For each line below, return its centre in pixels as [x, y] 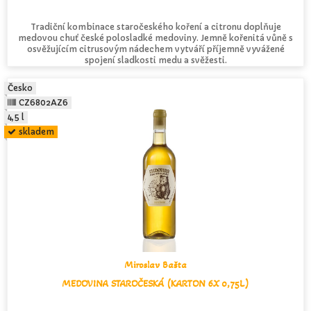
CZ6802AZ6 [44, 102]
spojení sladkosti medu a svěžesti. [155, 60]
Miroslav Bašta [155, 264]
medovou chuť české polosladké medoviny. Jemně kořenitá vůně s [155, 37]
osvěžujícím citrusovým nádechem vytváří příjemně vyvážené [155, 49]
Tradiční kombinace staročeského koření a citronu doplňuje [155, 26]
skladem [37, 131]
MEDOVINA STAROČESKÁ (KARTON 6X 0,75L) [155, 283]
